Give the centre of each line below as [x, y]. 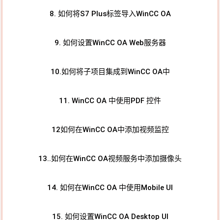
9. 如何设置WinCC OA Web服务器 [110, 43]
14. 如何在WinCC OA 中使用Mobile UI [110, 188]
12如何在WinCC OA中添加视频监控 [110, 130]
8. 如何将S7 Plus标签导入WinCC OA [110, 14]
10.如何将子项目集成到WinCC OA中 [110, 72]
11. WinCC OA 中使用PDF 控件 [110, 101]
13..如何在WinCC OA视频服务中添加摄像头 [110, 159]
